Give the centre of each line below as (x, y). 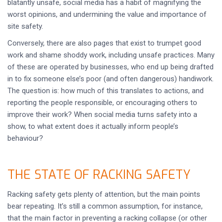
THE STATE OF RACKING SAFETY (99, 175)
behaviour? (25, 138)
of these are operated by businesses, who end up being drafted (111, 67)
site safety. (25, 26)
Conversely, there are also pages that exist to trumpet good (104, 43)
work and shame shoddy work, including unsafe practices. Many (111, 55)
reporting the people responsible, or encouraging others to (102, 103)
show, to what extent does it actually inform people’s (93, 126)
